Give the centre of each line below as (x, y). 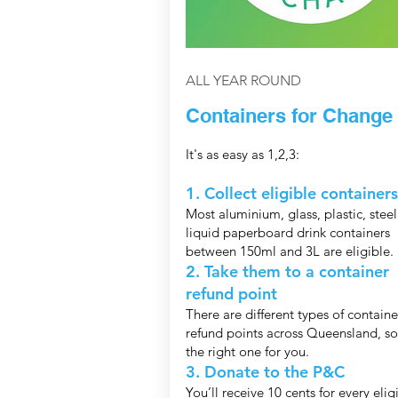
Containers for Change (289, 116)
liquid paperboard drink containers (287, 233)
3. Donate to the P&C (265, 372)
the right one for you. (247, 352)
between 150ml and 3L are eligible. (289, 251)
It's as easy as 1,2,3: (242, 155)
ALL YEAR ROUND (243, 81)
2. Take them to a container (287, 272)
